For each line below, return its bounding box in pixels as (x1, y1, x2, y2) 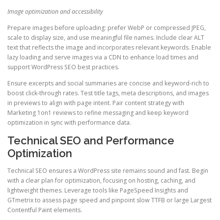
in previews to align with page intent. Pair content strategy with (7, 98, 184, 107)
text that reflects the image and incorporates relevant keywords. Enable (7, 43, 211, 52)
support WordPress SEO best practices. (7, 62, 119, 71)
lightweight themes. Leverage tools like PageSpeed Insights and (7, 186, 188, 195)
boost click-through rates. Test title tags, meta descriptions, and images (7, 88, 209, 97)
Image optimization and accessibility (7, 7, 103, 16)
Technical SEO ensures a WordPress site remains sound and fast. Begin (7, 166, 208, 175)
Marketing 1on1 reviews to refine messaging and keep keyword (7, 108, 189, 117)
